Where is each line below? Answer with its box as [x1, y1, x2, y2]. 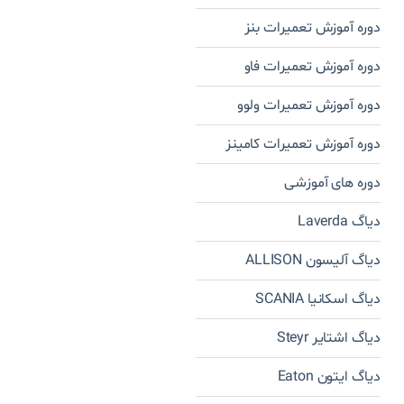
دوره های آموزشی [284, 172, 381, 193]
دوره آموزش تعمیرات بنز [243, 17, 381, 38]
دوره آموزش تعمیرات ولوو [236, 95, 381, 115]
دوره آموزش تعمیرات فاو [243, 56, 381, 77]
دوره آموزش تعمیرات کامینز [225, 133, 381, 154]
